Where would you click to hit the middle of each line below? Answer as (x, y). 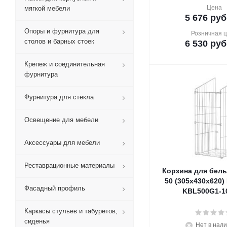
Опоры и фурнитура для (62, 31)
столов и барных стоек (59, 41)
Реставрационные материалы (69, 165)
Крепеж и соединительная (65, 64)
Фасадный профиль (55, 188)
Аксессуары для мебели (62, 143)
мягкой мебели (47, 8)
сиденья (37, 221)
